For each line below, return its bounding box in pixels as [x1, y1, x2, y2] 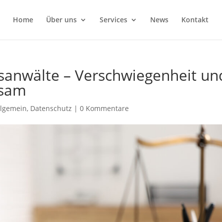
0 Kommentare [80, 104, 129, 113]
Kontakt [181, 15, 209, 24]
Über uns [46, 15, 77, 24]
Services [99, 15, 127, 24]
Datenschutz [30, 104, 72, 113]
